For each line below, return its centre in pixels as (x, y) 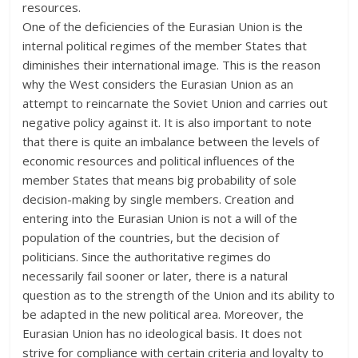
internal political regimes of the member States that (165, 45)
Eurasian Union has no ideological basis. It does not (163, 333)
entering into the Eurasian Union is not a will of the (160, 218)
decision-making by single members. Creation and (159, 199)
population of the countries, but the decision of (151, 237)
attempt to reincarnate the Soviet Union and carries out (175, 103)
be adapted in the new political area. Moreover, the (163, 314)
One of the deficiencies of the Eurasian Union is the (163, 26)
